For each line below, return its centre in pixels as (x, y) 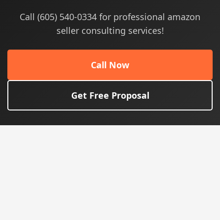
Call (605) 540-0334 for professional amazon (110, 17)
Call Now (110, 65)
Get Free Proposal (110, 95)
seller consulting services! (110, 30)
